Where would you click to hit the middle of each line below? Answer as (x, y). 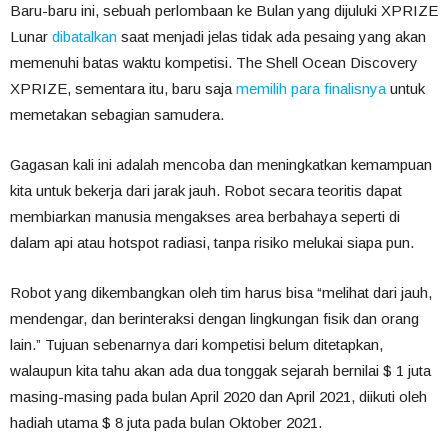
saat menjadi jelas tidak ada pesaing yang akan (271, 37)
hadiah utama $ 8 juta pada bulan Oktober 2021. (166, 423)
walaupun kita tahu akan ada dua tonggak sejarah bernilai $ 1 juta (220, 371)
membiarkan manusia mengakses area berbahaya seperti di (205, 217)
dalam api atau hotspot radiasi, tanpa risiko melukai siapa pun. (212, 243)
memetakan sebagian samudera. (117, 115)
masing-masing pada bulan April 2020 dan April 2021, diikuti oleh (218, 397)
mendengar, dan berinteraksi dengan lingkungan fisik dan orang (214, 319)
